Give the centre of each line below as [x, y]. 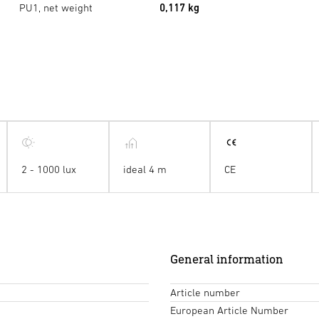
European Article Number [229, 310]
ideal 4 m [145, 169]
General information [227, 259]
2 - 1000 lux [49, 169]
